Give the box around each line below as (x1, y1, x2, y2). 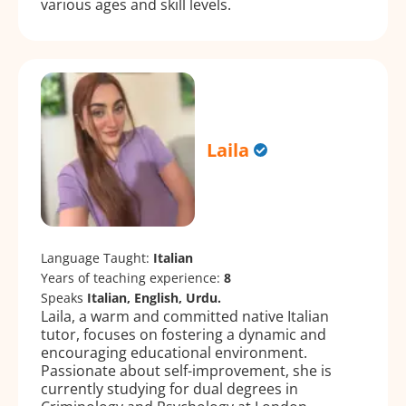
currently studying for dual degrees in (41, 379, 298, 400)
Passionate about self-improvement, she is (41, 361, 332, 382)
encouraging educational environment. (41, 343, 307, 363)
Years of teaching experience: (41, 269, 224, 287)
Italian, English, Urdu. (87, 289, 221, 307)
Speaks (41, 289, 87, 307)
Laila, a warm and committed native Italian (41, 306, 329, 327)
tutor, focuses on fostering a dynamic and (41, 324, 326, 345)
